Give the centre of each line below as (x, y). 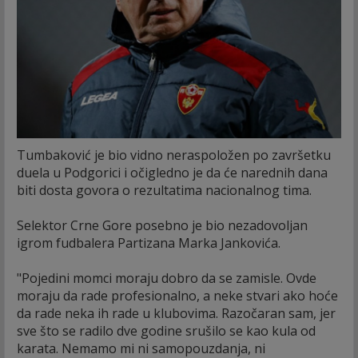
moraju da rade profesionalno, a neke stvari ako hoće (177, 295)
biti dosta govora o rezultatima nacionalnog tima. (164, 190)
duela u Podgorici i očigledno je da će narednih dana (172, 172)
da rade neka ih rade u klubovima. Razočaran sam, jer (176, 313)
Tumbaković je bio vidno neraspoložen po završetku (174, 155)
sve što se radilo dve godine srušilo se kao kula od (166, 330)
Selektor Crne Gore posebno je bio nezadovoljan (162, 225)
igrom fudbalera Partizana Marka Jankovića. (149, 243)
